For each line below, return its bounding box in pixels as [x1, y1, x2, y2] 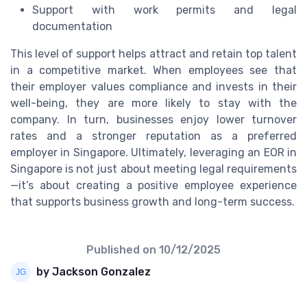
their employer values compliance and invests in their [10, 79, 297, 93]
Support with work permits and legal [32, 3, 297, 16]
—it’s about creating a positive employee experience [10, 178, 297, 192]
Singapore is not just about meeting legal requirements [10, 162, 297, 175]
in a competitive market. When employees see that [10, 63, 297, 77]
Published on [86, 243, 159, 256]
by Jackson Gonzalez [36, 265, 151, 279]
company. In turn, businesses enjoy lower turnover [10, 112, 297, 126]
